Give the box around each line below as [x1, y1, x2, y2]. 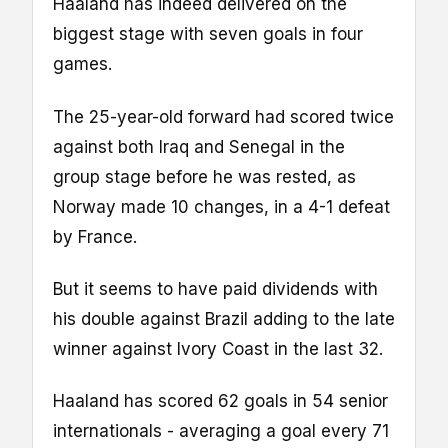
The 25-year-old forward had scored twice [53, 106, 394, 127]
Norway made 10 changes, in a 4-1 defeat [53, 196, 390, 217]
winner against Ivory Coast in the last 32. [53, 338, 383, 359]
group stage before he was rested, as [53, 166, 356, 187]
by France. [53, 226, 137, 247]
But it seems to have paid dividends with [53, 278, 378, 299]
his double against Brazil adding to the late [53, 308, 395, 329]
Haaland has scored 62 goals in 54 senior [53, 390, 388, 411]
